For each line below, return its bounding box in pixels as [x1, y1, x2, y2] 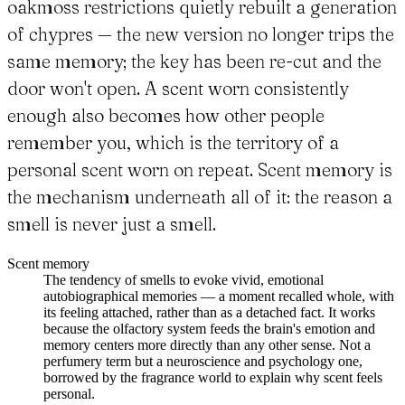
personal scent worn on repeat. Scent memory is [7, 158, 392, 182]
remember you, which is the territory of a [7, 131, 339, 155]
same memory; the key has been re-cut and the [7, 50, 381, 73]
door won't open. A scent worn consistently [7, 77, 349, 100]
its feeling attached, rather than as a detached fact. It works [43, 305, 375, 321]
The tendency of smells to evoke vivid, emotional [43, 272, 324, 288]
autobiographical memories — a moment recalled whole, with [43, 288, 394, 305]
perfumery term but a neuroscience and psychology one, [43, 353, 363, 370]
